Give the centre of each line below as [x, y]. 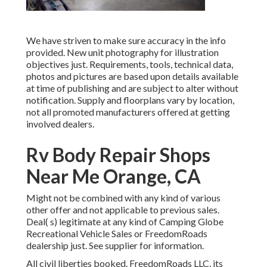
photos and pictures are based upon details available [132, 76]
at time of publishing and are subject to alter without [132, 88]
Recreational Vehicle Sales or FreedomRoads [117, 234]
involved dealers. [60, 124]
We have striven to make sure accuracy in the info [126, 41]
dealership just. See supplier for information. [115, 246]
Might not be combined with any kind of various [123, 198]
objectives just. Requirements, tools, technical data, [130, 64]
